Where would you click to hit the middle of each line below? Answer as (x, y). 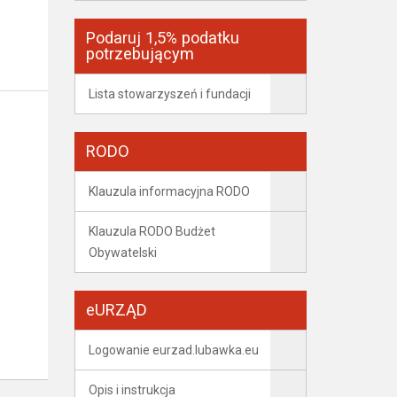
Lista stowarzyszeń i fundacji (169, 94)
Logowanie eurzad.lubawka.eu (173, 350)
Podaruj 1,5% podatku (162, 38)
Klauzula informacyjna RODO (169, 191)
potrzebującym (140, 54)
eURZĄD (116, 310)
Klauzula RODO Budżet (152, 231)
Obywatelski (122, 253)
